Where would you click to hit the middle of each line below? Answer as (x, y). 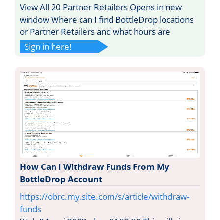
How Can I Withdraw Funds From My (95, 166)
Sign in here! (48, 46)
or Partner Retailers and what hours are (95, 31)
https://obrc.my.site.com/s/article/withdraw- (104, 196)
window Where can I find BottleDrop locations (107, 19)
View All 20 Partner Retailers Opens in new (101, 7)
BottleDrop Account (61, 179)
